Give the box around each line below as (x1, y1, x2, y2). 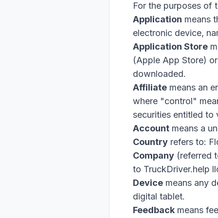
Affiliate (133, 82, 167, 92)
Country (133, 137, 168, 147)
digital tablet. (133, 191, 185, 201)
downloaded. (133, 69, 186, 79)
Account (133, 123, 169, 133)
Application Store (133, 41, 208, 52)
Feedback (133, 205, 175, 215)
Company (133, 150, 174, 161)
